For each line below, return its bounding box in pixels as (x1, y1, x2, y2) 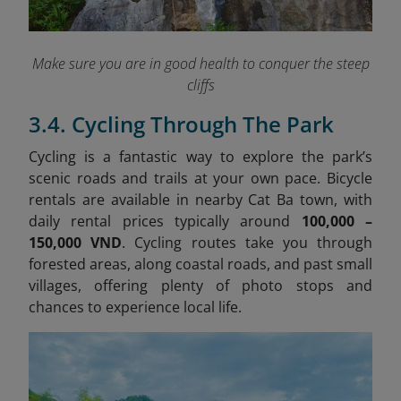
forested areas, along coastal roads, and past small (29, 253, 372, 274)
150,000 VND (29, 232, 123, 252)
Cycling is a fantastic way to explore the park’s (29, 146, 372, 166)
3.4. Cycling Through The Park (29, 108, 334, 139)
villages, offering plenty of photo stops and (29, 275, 372, 295)
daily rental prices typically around (29, 210, 302, 231)
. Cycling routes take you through (122, 232, 373, 252)
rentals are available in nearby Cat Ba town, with (29, 189, 372, 209)
